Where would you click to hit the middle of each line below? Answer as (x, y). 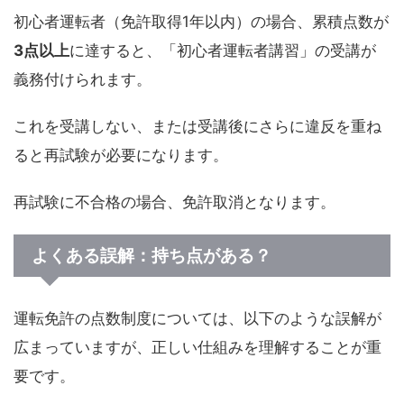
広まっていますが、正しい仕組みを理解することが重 (197, 347)
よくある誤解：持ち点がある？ (151, 255)
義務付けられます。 (83, 79)
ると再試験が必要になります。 (121, 155)
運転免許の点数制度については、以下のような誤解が (197, 318)
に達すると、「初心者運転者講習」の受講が (223, 50)
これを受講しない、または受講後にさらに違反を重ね (197, 126)
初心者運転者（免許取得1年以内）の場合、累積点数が (201, 21)
